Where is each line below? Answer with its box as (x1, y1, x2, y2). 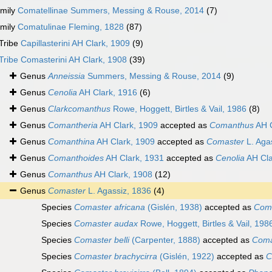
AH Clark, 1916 (77, 87, 137, 98)
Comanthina (48, 137, 95, 147)
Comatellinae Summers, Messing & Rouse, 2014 (18, 5, 204, 16)
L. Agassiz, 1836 (86, 186, 151, 196)
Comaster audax (74, 219, 138, 229)
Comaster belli (74, 235, 129, 245)
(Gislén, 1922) (157, 251, 214, 262)
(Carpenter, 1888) (129, 235, 200, 245)
